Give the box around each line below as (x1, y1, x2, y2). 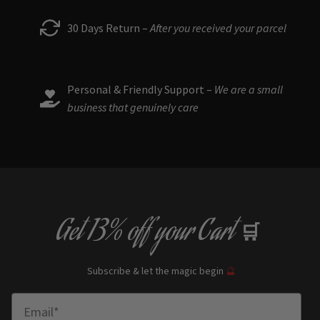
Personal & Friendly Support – (67, 82, 212, 96)
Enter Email (11, 292, 76, 310)
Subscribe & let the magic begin (84, 264, 226, 279)
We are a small (212, 82, 283, 96)
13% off (88, 213, 150, 255)
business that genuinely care (67, 100, 199, 114)
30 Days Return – (67, 20, 150, 35)
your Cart (150, 213, 234, 255)
